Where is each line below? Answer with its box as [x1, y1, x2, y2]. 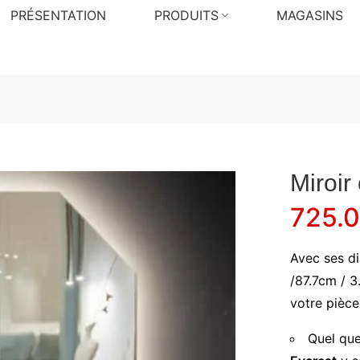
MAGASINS [276, 7, 343, 23]
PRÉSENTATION [10, 7, 106, 23]
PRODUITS [153, 7, 219, 23]
